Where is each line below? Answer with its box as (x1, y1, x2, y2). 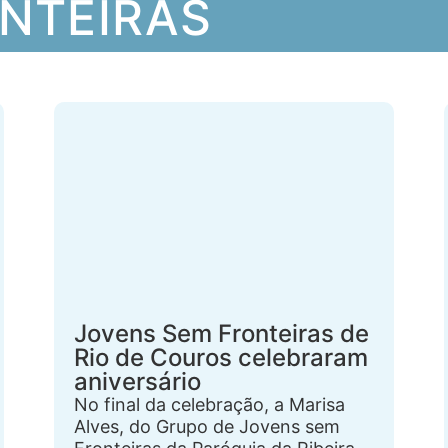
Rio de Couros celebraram (74, 343, 368, 372)
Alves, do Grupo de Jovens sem (74, 416, 340, 437)
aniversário (74, 367, 201, 396)
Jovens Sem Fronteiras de (74, 319, 369, 348)
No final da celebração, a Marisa (74, 394, 345, 415)
